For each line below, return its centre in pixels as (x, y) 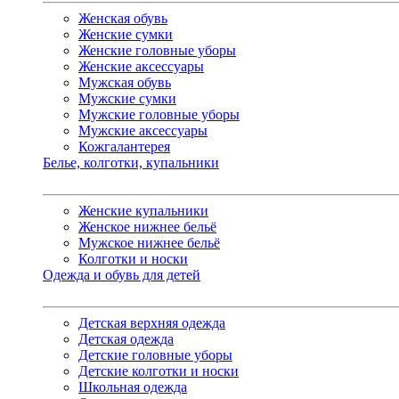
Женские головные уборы (157, 50)
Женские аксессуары (141, 66)
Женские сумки (126, 34)
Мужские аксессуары (143, 130)
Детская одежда (126, 338)
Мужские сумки (127, 98)
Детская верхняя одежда (152, 322)
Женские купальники (143, 210)
